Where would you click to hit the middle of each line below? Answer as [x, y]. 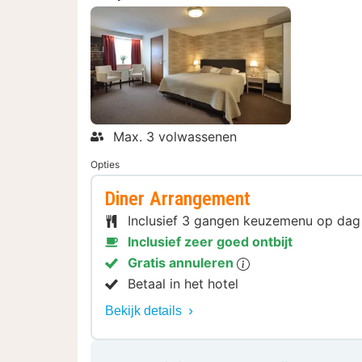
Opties [105, 165]
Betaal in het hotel [183, 284]
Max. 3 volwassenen [175, 137]
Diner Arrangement [178, 199]
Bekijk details [145, 311]
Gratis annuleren [182, 263]
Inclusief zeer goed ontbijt [210, 242]
